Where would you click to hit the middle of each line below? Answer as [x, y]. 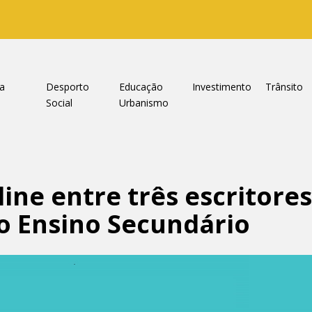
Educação [141, 87]
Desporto [67, 87]
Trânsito [284, 87]
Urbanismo [143, 103]
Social [59, 103]
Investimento [221, 87]
